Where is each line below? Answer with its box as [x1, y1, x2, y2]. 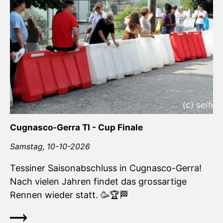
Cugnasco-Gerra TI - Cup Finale [10, 122, 143, 133]
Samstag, [10, 142, 47, 152]
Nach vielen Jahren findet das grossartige [10, 176, 187, 187]
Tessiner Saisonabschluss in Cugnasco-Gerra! [10, 163, 202, 174]
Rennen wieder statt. [10, 190, 101, 201]
